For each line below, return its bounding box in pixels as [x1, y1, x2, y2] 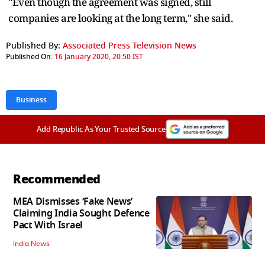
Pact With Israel [13, 218, 83, 232]
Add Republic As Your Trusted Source [36, 123, 166, 135]
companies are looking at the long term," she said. [8, 11, 232, 25]
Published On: [6, 51, 53, 62]
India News [13, 240, 50, 247]
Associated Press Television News [63, 39, 196, 52]
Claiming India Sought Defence [13, 206, 150, 221]
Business [16, 94, 47, 105]
